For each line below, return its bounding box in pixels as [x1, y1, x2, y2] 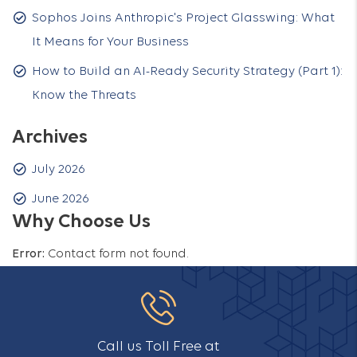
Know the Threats [32, 89, 136, 102]
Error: [12, 248, 45, 261]
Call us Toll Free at [97, 339, 220, 355]
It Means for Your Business [32, 36, 189, 49]
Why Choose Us [12, 212, 151, 232]
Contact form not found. [45, 248, 189, 261]
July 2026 [32, 163, 85, 176]
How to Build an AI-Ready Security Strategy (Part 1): [32, 65, 343, 78]
